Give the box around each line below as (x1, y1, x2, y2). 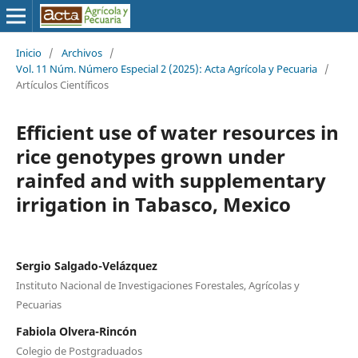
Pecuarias (15, 296, 62, 312)
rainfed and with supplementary (15, 166, 326, 193)
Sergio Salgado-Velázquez (15, 257, 157, 273)
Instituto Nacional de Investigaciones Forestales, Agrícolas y (15, 277, 300, 292)
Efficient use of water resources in (15, 118, 339, 145)
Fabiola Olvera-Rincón (15, 323, 137, 339)
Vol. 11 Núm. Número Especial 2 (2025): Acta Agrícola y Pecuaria (15, 61, 317, 76)
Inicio (15, 45, 42, 60)
